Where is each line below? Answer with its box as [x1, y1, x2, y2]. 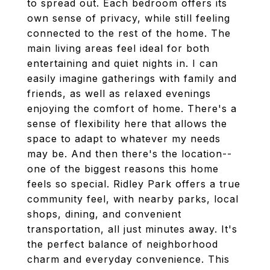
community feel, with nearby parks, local [27, 193, 239, 205]
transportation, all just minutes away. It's [27, 223, 237, 235]
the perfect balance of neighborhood [27, 238, 218, 250]
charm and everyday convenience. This [27, 253, 230, 265]
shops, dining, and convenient [27, 208, 181, 220]
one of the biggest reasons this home [27, 163, 219, 175]
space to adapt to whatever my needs [27, 133, 221, 145]
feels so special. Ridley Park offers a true [27, 178, 240, 190]
